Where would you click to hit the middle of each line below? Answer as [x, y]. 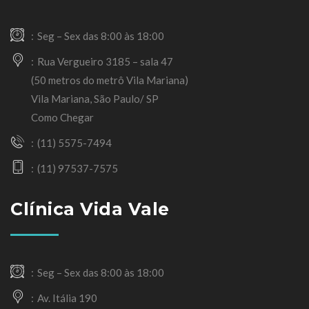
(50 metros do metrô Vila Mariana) [110, 80]
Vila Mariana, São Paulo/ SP [95, 99]
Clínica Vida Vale [90, 209]
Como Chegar [62, 118]
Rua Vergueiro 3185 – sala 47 [105, 62]
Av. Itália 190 [67, 298]
